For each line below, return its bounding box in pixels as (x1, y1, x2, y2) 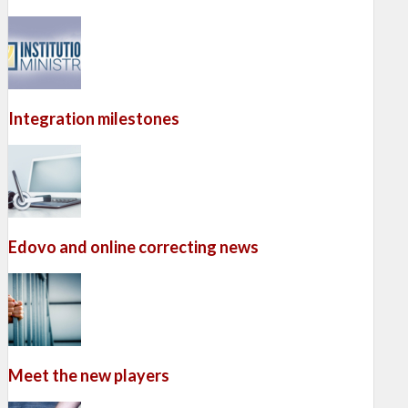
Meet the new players (8, 365, 169, 386)
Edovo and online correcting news (8, 237, 259, 258)
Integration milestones (8, 108, 179, 129)
